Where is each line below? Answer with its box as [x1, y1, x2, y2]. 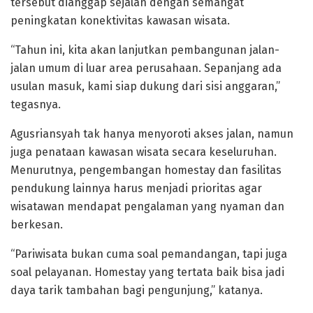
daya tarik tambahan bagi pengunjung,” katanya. [10, 284, 263, 298]
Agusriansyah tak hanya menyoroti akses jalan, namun [10, 127, 293, 141]
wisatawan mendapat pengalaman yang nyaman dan [10, 200, 284, 214]
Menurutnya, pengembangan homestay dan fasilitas [10, 163, 282, 177]
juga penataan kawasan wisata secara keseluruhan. [10, 145, 277, 159]
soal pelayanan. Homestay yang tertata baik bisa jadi [10, 265, 284, 279]
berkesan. [10, 218, 63, 232]
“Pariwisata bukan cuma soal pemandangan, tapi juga [10, 247, 287, 261]
